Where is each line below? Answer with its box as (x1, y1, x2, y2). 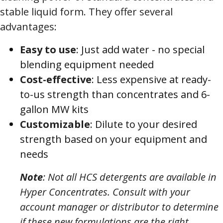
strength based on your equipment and (20, 132, 207, 146)
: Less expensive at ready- (92, 73, 211, 87)
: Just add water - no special (76, 43, 205, 57)
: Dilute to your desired (90, 117, 197, 131)
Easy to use (20, 43, 76, 57)
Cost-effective (20, 73, 92, 87)
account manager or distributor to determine (20, 200, 219, 214)
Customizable (20, 117, 90, 131)
